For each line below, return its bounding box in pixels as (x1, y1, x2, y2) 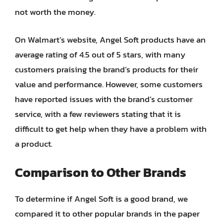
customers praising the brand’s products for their (15, 62, 198, 76)
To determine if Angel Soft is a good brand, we (15, 192, 188, 205)
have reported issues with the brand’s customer (15, 92, 193, 106)
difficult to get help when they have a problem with (15, 122, 207, 135)
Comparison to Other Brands (15, 163, 186, 182)
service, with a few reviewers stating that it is (15, 107, 181, 120)
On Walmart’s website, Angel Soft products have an (15, 33, 206, 46)
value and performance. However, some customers (15, 77, 203, 91)
